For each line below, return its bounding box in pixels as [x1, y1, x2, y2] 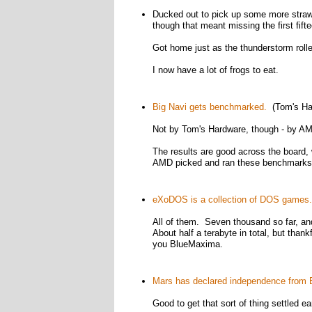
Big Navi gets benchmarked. [152, 102, 267, 112]
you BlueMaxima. [152, 239, 223, 249]
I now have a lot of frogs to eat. [152, 65, 279, 75]
